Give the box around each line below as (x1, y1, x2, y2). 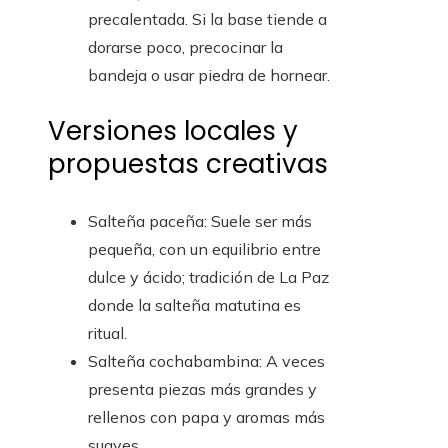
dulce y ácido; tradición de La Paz (88, 267, 329, 288)
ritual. (88, 323, 127, 344)
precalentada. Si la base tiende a (88, 9, 327, 30)
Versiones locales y (48, 113, 298, 150)
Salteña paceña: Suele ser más (88, 211, 312, 232)
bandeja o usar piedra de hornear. (88, 65, 330, 86)
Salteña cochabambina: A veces (88, 351, 325, 372)
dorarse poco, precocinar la (88, 37, 283, 58)
